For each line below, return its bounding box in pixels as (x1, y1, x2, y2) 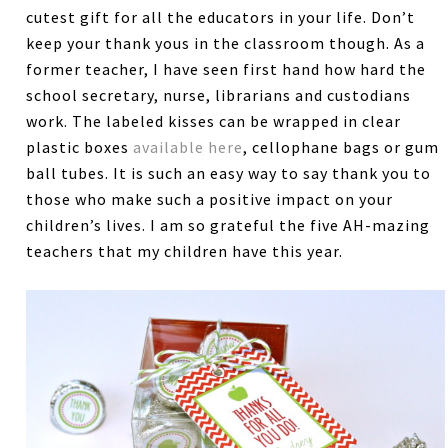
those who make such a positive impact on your (26, 189, 394, 210)
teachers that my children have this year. (26, 241, 344, 262)
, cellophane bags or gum (243, 137, 440, 158)
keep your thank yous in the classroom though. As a (26, 33, 426, 54)
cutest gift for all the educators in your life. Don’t (26, 7, 416, 28)
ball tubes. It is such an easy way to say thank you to (26, 163, 432, 184)
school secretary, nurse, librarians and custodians (26, 85, 412, 106)
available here (133, 137, 244, 158)
